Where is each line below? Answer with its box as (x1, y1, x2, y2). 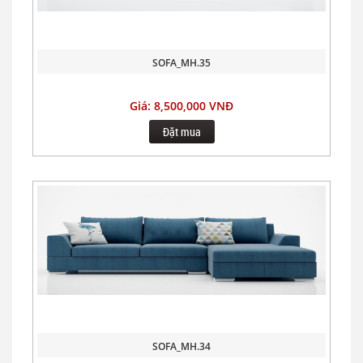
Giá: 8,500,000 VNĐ (130, 98, 233, 113)
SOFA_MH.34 (152, 340, 211, 353)
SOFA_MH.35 (152, 56, 211, 70)
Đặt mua (162, 124, 201, 139)
